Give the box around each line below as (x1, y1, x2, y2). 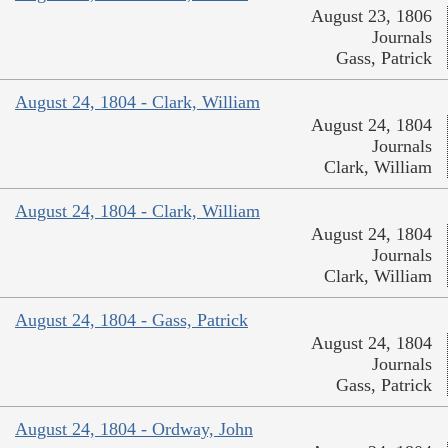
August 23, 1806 (311, 6, 432, 27)
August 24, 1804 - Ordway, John (15, 419, 253, 440)
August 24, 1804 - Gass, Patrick (15, 310, 248, 331)
